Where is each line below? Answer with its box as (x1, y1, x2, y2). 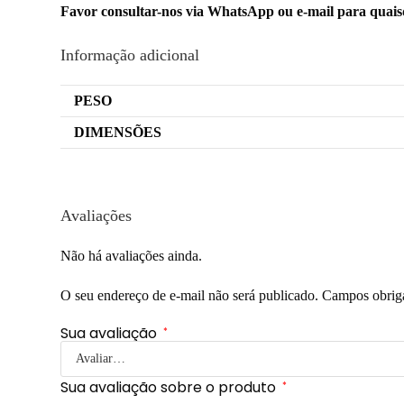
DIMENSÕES (74, 124, 162, 141)
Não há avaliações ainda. (60, 248, 203, 264)
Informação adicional (60, 46, 200, 65)
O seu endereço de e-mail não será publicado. (60, 288, 319, 304)
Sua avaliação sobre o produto (60, 377, 280, 399)
